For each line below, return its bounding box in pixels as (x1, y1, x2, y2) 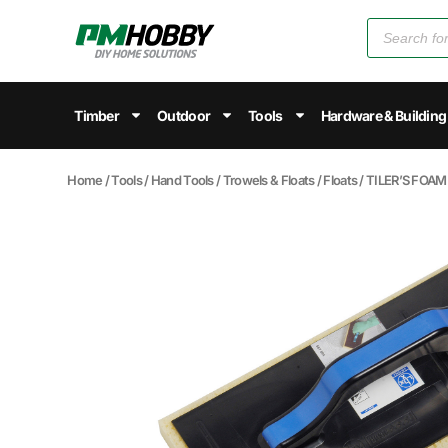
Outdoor (157, 106, 211, 124)
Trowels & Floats (222, 171, 315, 188)
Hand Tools (150, 171, 214, 188)
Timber (74, 106, 120, 124)
